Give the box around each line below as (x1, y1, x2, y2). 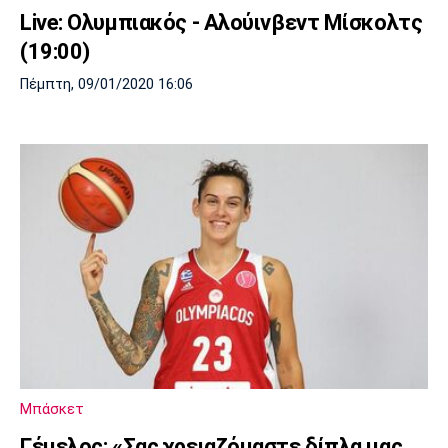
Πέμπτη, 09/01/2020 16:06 (20, 76, 193, 94)
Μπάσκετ (20, 399, 84, 418)
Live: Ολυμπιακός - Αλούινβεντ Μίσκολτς (20, 9, 423, 35)
